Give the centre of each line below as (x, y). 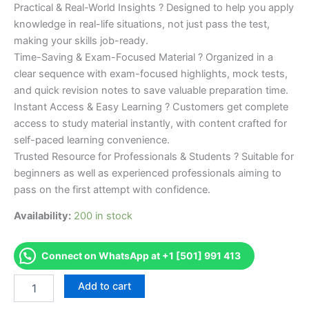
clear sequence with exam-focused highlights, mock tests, (151, 73)
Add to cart (104, 286)
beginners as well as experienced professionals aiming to (148, 173)
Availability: (42, 216)
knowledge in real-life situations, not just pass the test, (142, 24)
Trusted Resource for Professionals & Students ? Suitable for (154, 156)
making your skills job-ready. (81, 40)
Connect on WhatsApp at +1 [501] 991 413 (141, 255)
